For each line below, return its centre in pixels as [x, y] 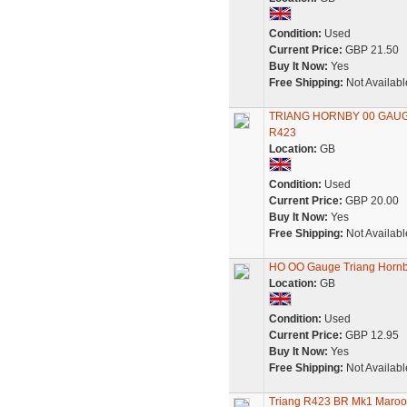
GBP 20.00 [370, 201]
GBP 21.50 [370, 50]
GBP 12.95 [370, 335]
